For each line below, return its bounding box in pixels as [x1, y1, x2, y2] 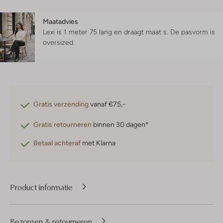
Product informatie [10, 181, 73, 193]
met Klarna [81, 139, 115, 147]
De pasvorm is [170, 28, 215, 36]
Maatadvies [43, 17, 78, 26]
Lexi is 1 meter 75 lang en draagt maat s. [43, 28, 170, 36]
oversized [43, 38, 73, 47]
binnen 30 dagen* [92, 120, 149, 129]
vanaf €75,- [89, 100, 125, 109]
